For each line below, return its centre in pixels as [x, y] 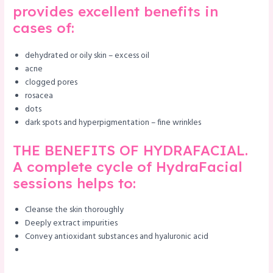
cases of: [44, 27]
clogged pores [51, 82]
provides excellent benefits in [116, 11]
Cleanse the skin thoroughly [75, 210]
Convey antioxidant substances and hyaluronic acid [117, 237]
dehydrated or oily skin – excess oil [87, 55]
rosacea [39, 96]
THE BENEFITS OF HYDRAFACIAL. [131, 151]
